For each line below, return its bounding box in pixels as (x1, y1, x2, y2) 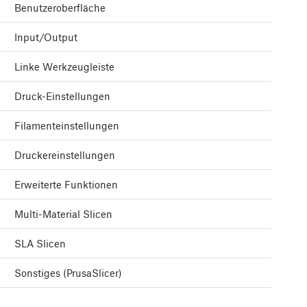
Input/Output (14, 31, 77, 44)
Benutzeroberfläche (14, 1, 106, 14)
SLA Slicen (14, 237, 66, 250)
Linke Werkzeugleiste (14, 60, 114, 73)
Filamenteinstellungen (14, 119, 119, 132)
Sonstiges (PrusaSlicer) (14, 267, 122, 280)
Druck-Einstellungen (14, 90, 110, 103)
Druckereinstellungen (14, 149, 115, 162)
